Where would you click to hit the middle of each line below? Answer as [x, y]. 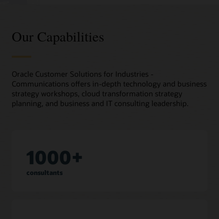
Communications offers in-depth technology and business [109, 83]
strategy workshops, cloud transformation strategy [97, 93]
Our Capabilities [58, 36]
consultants [44, 173]
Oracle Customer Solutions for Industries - [83, 74]
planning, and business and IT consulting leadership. [100, 103]
